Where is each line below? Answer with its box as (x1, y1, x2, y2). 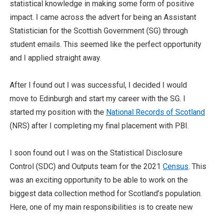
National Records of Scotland (106, 108, 205, 117)
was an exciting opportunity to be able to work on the (10, 175, 188, 185)
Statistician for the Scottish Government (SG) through (10, 26, 188, 35)
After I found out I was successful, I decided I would (10, 80, 187, 90)
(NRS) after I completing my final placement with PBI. (10, 121, 189, 130)
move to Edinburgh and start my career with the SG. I (10, 94, 186, 103)
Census (163, 162, 188, 171)
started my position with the (10, 108, 106, 117)
